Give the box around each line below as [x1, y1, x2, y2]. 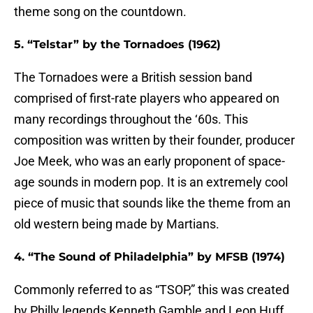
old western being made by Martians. [14, 217, 219, 232]
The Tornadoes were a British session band [14, 70, 252, 85]
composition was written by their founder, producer [14, 133, 295, 148]
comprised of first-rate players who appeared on [14, 91, 279, 106]
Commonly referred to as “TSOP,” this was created [14, 282, 289, 298]
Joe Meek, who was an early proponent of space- [14, 154, 285, 169]
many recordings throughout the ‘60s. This [14, 112, 248, 127]
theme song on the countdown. [14, 4, 187, 20]
